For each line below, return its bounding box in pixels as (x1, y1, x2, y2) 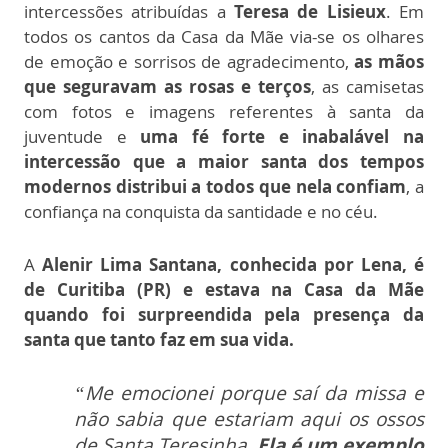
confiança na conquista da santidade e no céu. (24, 199, 378, 223)
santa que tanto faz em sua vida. (24, 327, 294, 351)
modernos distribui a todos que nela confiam (24, 174, 407, 198)
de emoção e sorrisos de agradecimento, (24, 49, 355, 73)
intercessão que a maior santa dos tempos (24, 149, 424, 173)
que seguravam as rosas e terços (24, 74, 311, 98)
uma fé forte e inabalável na (140, 124, 425, 148)
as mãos (354, 49, 425, 73)
